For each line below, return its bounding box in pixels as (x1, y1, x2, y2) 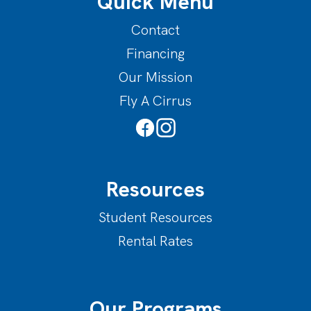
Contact (131, 21, 180, 39)
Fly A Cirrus (119, 92, 192, 110)
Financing (126, 44, 185, 62)
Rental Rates (118, 232, 193, 250)
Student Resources (99, 208, 212, 226)
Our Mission (119, 68, 192, 86)
